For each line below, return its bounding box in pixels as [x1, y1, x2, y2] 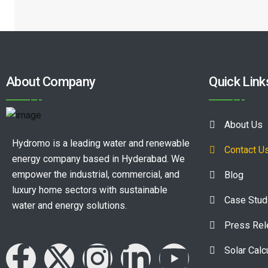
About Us [224, 119, 263, 130]
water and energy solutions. [12, 199, 127, 211]
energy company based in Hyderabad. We [12, 153, 185, 165]
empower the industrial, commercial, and [12, 168, 179, 180]
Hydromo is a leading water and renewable [12, 137, 190, 149]
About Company [6, 74, 96, 89]
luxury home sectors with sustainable [12, 184, 167, 196]
